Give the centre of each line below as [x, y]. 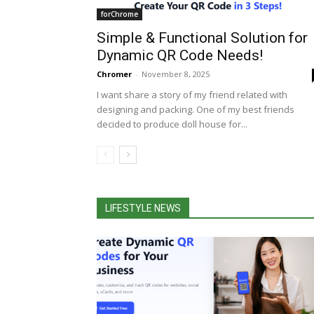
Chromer [114, 74]
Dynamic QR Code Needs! [180, 56]
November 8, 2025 [176, 74]
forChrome [120, 14]
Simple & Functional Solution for [202, 38]
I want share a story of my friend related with [192, 95]
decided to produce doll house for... [172, 124]
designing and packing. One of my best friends [196, 110]
